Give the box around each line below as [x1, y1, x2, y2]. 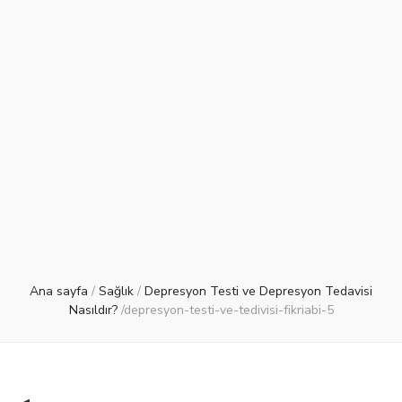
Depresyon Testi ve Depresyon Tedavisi [144, 283, 372, 301]
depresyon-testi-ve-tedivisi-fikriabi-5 [123, 301, 334, 319]
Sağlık [99, 283, 134, 301]
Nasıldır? [68, 301, 118, 319]
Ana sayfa [30, 283, 88, 301]
